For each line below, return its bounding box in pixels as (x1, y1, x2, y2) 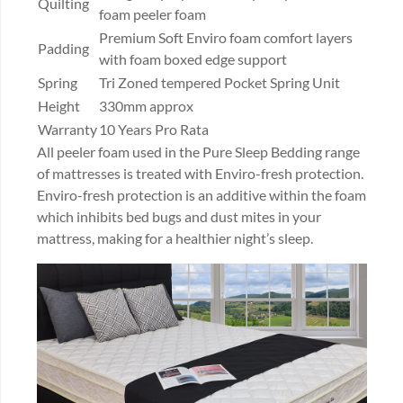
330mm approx (99, 96, 193, 114)
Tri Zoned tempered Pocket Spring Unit (99, 73, 340, 91)
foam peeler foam (99, 4, 206, 22)
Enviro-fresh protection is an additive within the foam (37, 185, 366, 203)
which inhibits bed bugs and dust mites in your (37, 207, 321, 225)
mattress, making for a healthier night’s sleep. (37, 228, 313, 246)
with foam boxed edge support (99, 49, 287, 67)
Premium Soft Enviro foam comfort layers (99, 28, 353, 46)
